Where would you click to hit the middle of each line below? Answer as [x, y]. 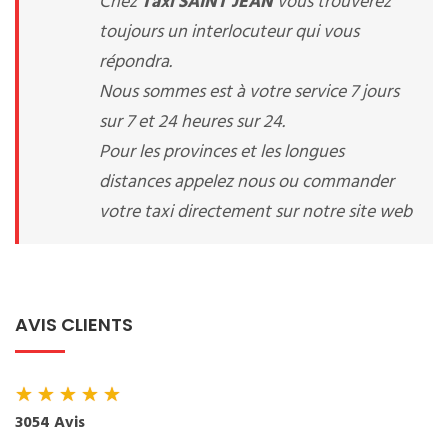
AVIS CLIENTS [74, 324]
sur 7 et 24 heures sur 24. [192, 122]
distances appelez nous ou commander [246, 182]
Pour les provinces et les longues [221, 152]
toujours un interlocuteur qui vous [229, 32]
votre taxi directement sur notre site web [255, 212]
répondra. [135, 62]
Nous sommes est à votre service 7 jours [249, 92]
